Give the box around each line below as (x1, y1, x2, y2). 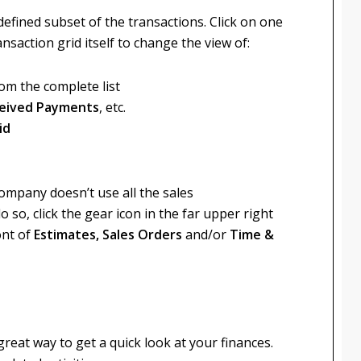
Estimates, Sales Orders (34, 226, 182, 243)
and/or (182, 226, 230, 243)
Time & (230, 226, 274, 243)
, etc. (99, 98, 126, 116)
